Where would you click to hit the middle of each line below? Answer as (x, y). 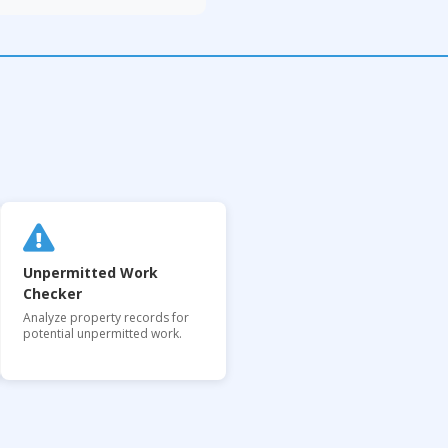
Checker (52, 293)
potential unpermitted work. (102, 333)
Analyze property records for (106, 317)
